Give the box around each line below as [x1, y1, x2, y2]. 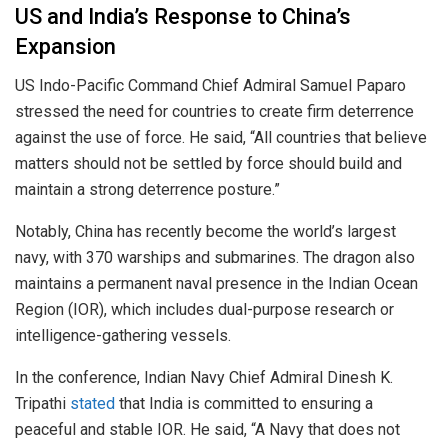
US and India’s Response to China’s [15, 4, 351, 30]
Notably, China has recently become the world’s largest [15, 221, 396, 241]
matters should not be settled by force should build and [15, 153, 402, 173]
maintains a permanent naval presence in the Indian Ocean [15, 273, 418, 293]
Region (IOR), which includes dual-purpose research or [15, 299, 394, 319]
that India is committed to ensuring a [115, 393, 373, 413]
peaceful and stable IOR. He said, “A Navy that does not [15, 419, 400, 439]
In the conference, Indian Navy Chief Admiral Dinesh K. [15, 367, 393, 387]
